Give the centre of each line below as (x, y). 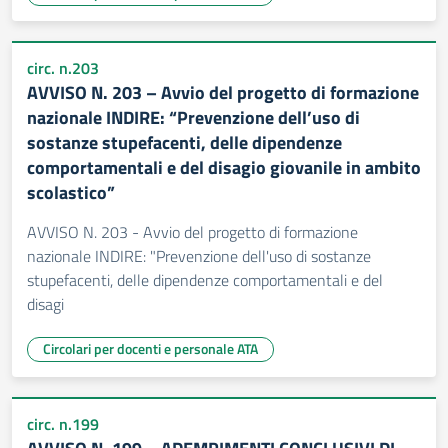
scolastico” (71, 192)
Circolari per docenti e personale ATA (150, 348)
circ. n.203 (63, 68)
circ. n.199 (63, 424)
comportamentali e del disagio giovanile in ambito (224, 167)
